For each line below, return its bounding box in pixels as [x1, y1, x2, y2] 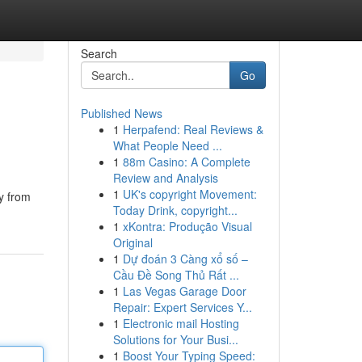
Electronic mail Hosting [122, 315, 239, 331]
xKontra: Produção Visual [122, 218, 252, 234]
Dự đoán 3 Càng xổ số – [122, 250, 248, 267]
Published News [80, 105, 162, 121]
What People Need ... [112, 137, 222, 154]
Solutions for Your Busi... [112, 331, 238, 347]
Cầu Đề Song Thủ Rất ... [112, 267, 239, 283]
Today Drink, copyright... [112, 202, 238, 218]
